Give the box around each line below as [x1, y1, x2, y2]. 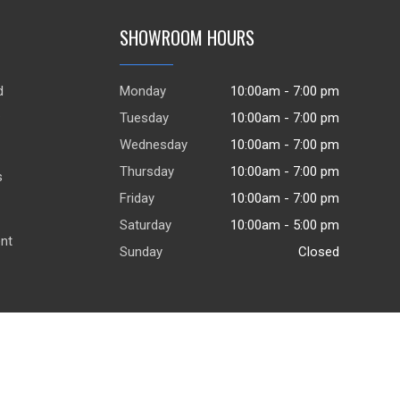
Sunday [119, 243, 162, 260]
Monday [119, 82, 166, 99]
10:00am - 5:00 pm [229, 216, 339, 233]
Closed [297, 243, 339, 260]
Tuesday [119, 109, 169, 126]
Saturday [119, 216, 171, 233]
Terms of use [205, 373, 288, 390]
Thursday [119, 162, 174, 179]
